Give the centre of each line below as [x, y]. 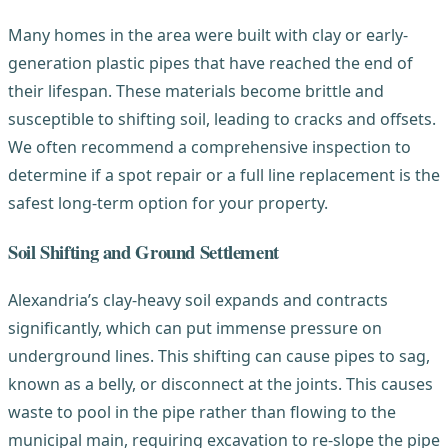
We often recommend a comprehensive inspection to [209, 146]
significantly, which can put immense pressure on [195, 328]
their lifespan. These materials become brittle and [196, 90]
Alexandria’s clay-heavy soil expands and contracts [198, 300]
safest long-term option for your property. [168, 202]
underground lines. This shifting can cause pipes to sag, [219, 356]
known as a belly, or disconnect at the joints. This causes [220, 384]
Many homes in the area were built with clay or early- [208, 34]
